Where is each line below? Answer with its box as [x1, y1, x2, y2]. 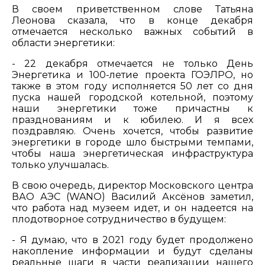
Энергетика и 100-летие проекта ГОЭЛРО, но [12, 69, 253, 80]
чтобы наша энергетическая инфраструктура [12, 148, 253, 159]
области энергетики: [12, 37, 115, 49]
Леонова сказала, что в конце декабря [12, 15, 253, 26]
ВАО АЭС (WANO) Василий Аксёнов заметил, [12, 191, 253, 202]
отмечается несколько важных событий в [12, 26, 253, 37]
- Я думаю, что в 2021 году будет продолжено [12, 234, 253, 245]
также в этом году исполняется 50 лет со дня [12, 80, 253, 92]
